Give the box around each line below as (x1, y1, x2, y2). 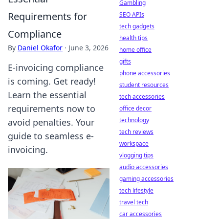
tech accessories (119, 92, 165, 101)
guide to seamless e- (8, 130, 94, 142)
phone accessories (119, 69, 170, 77)
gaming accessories (119, 175, 174, 183)
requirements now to (8, 103, 95, 114)
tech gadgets (119, 22, 154, 30)
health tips (119, 34, 148, 42)
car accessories (119, 210, 162, 218)
